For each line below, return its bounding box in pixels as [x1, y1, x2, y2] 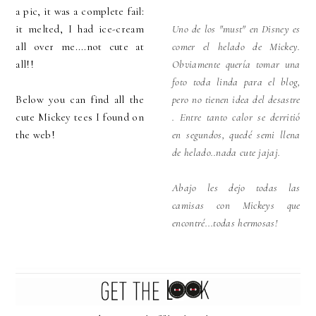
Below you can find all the [16, 93, 144, 107]
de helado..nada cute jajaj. [172, 146, 281, 159]
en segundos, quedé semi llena [172, 128, 300, 142]
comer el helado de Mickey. [172, 40, 300, 54]
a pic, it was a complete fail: [16, 5, 144, 18]
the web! [16, 128, 55, 142]
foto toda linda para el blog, [172, 75, 300, 89]
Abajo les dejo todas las [172, 181, 300, 195]
